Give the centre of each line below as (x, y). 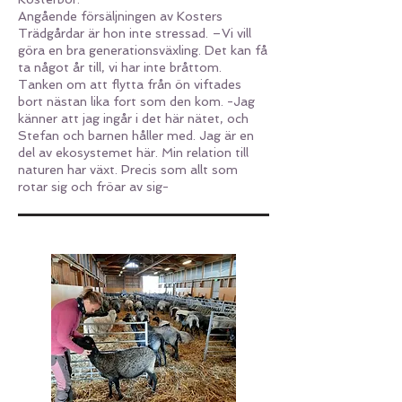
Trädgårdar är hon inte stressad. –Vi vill (135, 33)
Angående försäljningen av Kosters (120, 16)
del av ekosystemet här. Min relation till (133, 153)
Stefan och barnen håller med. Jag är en (136, 135)
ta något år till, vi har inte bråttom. (122, 67)
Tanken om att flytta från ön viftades (130, 84)
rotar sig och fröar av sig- (93, 187)
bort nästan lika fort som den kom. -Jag (136, 101)
